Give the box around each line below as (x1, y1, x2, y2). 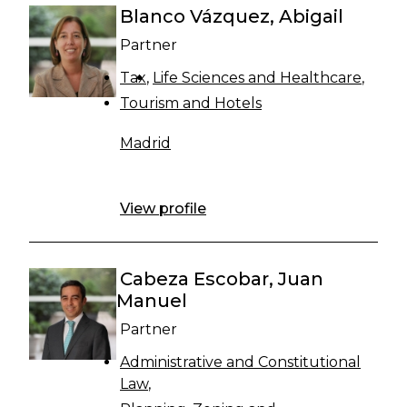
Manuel (116, 290, 187, 312)
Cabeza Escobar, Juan (120, 268, 323, 290)
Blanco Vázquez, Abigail (120, 5, 343, 27)
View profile (120, 200, 206, 217)
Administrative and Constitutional (120, 353, 361, 371)
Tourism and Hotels (120, 94, 262, 112)
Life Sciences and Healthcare (153, 69, 362, 86)
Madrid (120, 134, 171, 152)
